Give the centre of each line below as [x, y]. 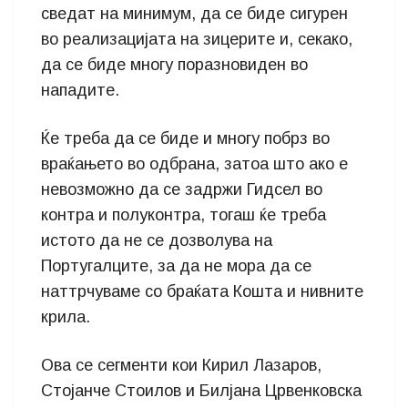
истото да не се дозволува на [157, 240]
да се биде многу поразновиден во [174, 65]
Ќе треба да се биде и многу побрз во [185, 138]
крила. [66, 317]
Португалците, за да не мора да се [176, 266]
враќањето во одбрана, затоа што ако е [194, 164]
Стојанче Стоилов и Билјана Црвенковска [201, 391]
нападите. [80, 90]
